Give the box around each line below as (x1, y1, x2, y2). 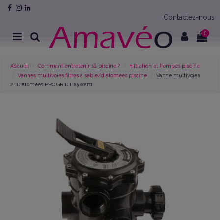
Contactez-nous (163, 13, 215, 21)
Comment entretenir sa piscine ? (38, 62, 120, 69)
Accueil (10, 62, 29, 69)
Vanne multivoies (156, 72, 200, 78)
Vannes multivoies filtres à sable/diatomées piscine (18, 72, 147, 78)
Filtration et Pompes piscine (129, 62, 200, 69)
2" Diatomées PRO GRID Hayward (10, 81, 93, 87)
